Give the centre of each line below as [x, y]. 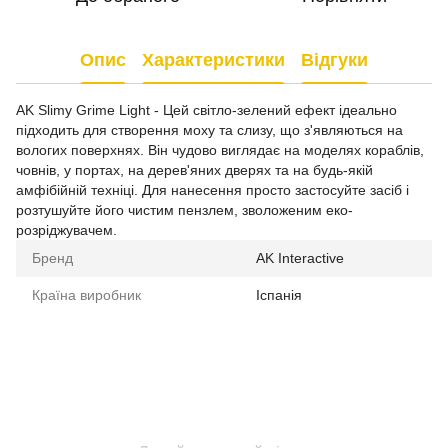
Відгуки [334, 59]
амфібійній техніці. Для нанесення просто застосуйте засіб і [212, 190]
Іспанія [279, 295]
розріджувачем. [66, 230]
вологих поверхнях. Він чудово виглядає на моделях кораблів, [220, 150]
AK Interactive [300, 258]
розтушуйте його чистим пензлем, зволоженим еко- [184, 210]
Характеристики [213, 59]
